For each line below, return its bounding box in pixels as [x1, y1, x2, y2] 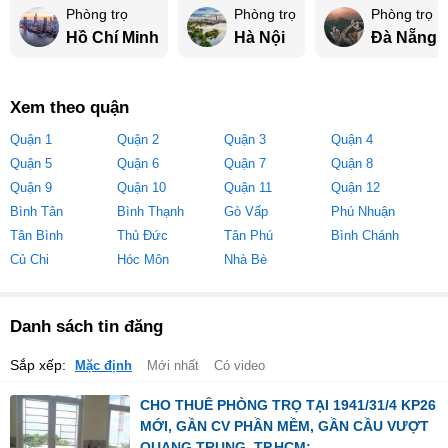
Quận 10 [117, 181, 166, 195]
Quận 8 [331, 157, 373, 171]
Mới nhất [147, 359, 199, 373]
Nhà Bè [224, 253, 267, 267]
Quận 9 [10, 181, 52, 195]
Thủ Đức [117, 229, 168, 243]
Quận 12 [331, 181, 380, 195]
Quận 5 [10, 157, 52, 171]
